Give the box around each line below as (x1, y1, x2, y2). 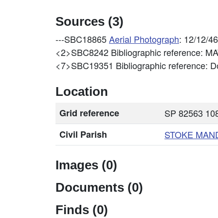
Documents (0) (55, 181, 143, 194)
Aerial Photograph (109, 33, 179, 45)
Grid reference (59, 107, 119, 119)
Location (55, 85, 108, 98)
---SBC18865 (55, 33, 109, 45)
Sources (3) (55, 15, 124, 28)
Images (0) (55, 158, 117, 172)
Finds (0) (55, 203, 108, 217)
